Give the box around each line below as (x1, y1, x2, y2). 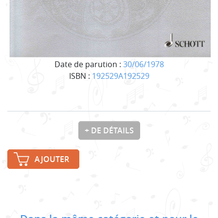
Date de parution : (54, 58, 123, 70)
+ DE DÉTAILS (84, 125, 134, 136)
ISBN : (69, 70, 92, 81)
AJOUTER (35, 153, 69, 164)
